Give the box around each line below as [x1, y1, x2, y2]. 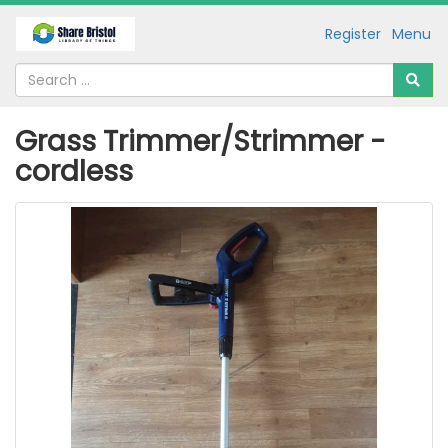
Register [325, 23, 381, 44]
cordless [15, 152, 133, 191]
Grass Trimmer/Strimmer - [15, 122, 386, 161]
